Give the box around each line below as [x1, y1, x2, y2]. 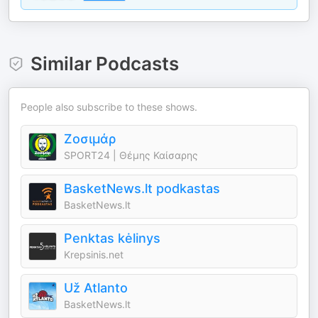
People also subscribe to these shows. [21, 101, 197, 113]
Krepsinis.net [64, 248, 124, 261]
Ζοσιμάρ [64, 131, 116, 146]
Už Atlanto [64, 280, 128, 295]
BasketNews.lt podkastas [64, 181, 220, 196]
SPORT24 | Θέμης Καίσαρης [64, 149, 198, 161]
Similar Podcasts [30, 53, 179, 75]
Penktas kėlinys [64, 231, 160, 246]
